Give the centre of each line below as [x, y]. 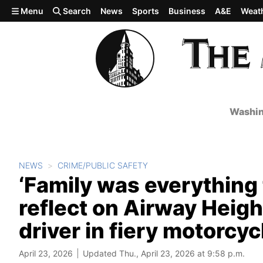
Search [76, 11]
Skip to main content [51, 10]
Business [187, 11]
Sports [146, 11]
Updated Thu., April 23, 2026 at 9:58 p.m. [164, 253]
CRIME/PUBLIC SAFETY [103, 165]
